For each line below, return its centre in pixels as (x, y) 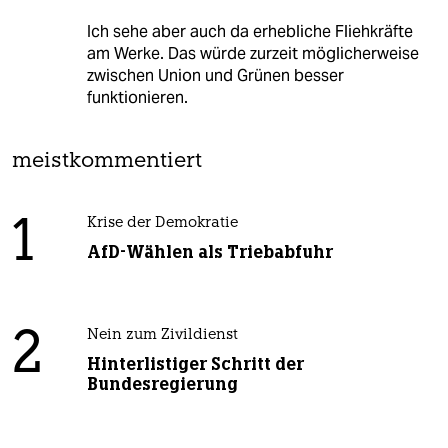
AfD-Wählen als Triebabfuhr (209, 251)
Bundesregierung (162, 383)
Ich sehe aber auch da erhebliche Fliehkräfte (249, 31)
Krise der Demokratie (162, 223)
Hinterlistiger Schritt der (195, 363)
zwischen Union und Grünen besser (215, 75)
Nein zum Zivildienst (162, 335)
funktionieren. (137, 97)
